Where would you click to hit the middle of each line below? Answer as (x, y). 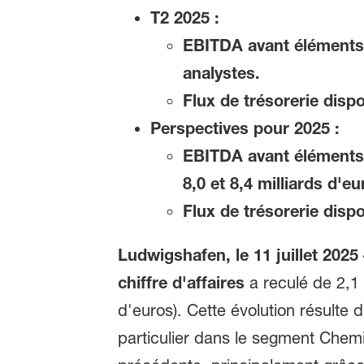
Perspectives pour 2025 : (245, 128)
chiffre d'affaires (181, 283)
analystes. (221, 73)
